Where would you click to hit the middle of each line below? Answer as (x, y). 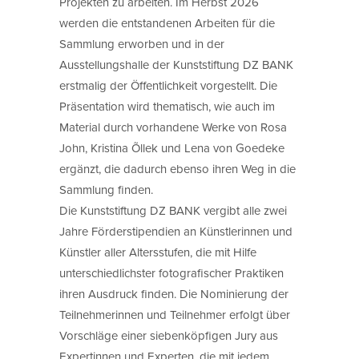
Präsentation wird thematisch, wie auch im (167, 106)
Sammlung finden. (106, 189)
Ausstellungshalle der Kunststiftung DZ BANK (176, 64)
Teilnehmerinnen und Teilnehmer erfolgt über (175, 314)
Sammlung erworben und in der (142, 43)
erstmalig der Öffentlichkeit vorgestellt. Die (168, 85)
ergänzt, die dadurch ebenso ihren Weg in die (177, 168)
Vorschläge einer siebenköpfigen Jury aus (169, 335)
